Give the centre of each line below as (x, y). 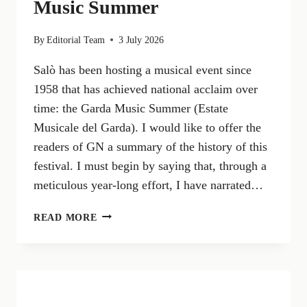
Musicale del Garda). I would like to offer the (147, 127)
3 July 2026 (142, 39)
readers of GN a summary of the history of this (150, 146)
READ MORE (65, 217)
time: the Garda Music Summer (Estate (131, 108)
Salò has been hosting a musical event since (143, 70)
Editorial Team (76, 39)
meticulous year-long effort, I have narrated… (148, 185)
